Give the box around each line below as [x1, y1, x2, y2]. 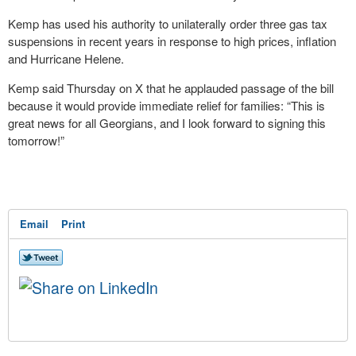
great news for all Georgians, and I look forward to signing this [8, 114, 326, 131]
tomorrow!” [8, 132, 64, 149]
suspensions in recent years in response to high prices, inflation [8, 33, 336, 49]
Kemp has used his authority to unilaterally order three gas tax [8, 15, 327, 32]
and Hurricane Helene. [8, 50, 124, 67]
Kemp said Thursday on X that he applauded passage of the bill [8, 79, 334, 96]
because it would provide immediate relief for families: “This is [8, 97, 325, 114]
